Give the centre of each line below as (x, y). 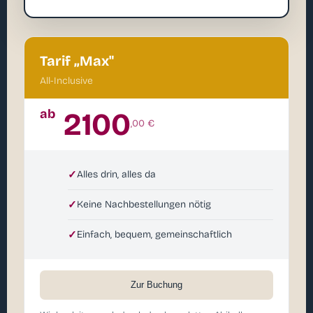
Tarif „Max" (77, 61)
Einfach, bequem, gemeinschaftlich (154, 235)
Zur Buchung (156, 285)
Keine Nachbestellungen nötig (144, 205)
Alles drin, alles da (116, 175)
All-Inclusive (66, 81)
